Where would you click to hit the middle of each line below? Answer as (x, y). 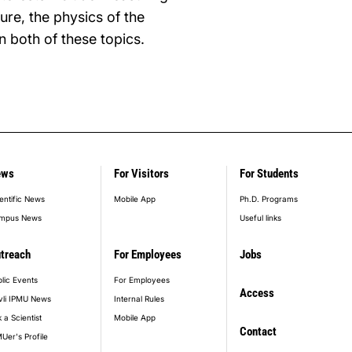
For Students (269, 174)
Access (257, 293)
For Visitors (141, 174)
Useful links (260, 218)
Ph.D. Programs (269, 199)
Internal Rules (139, 298)
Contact (258, 331)
